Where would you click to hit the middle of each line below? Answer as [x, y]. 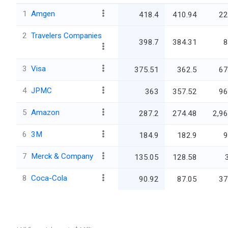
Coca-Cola [49, 178]
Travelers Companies [66, 36]
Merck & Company [62, 156]
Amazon [45, 113]
